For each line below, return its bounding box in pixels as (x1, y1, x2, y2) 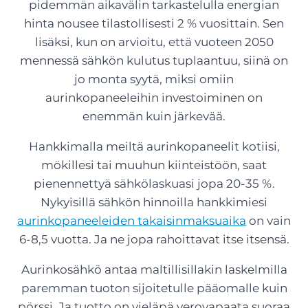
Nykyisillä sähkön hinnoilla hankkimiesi (41, 195, 267, 209)
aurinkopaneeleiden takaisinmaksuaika (17, 214, 246, 228)
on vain (246, 214, 291, 228)
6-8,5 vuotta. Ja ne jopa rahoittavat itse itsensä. (19, 232, 289, 246)
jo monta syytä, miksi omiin (74, 72, 234, 86)
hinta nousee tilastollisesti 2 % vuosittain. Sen (24, 16, 284, 30)
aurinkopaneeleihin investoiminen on (45, 91, 263, 104)
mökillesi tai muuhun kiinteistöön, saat (41, 158, 267, 172)
